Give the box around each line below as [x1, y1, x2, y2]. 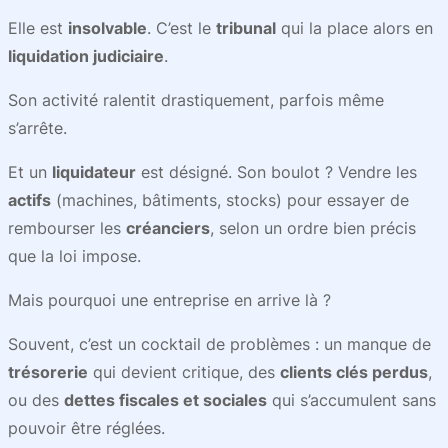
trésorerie [8, 362, 88, 382]
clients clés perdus [280, 362, 428, 382]
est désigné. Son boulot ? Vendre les [136, 162, 417, 182]
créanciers [126, 218, 210, 238]
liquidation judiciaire [8, 46, 164, 66]
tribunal [216, 18, 276, 38]
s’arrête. [8, 118, 67, 138]
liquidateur [52, 162, 136, 182]
